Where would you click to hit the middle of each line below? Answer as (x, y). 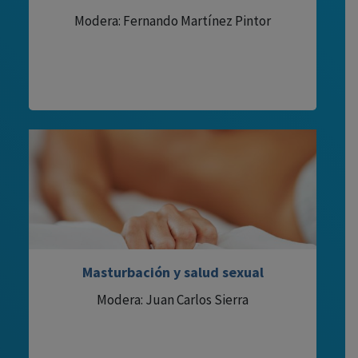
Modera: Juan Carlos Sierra (173, 299)
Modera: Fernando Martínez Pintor (173, 20)
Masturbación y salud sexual (173, 272)
